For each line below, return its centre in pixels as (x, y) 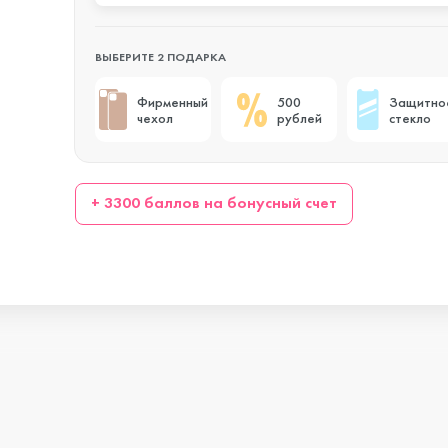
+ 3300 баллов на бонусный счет (214, 202)
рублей (299, 117)
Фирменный (172, 101)
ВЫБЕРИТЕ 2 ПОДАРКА (160, 57)
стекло (409, 117)
